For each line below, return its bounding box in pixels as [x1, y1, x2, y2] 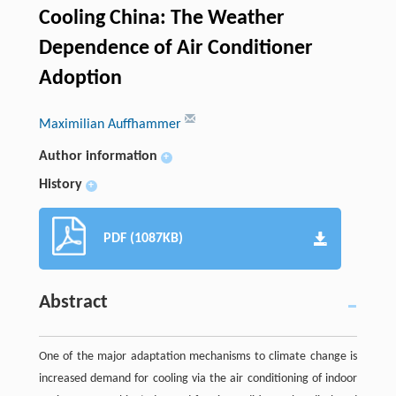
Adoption [38, 67, 122, 89]
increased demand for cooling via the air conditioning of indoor [38, 371, 358, 385]
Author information [38, 148, 157, 164]
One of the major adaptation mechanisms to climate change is [38, 349, 358, 363]
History [38, 177, 82, 192]
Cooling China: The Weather [38, 7, 285, 29]
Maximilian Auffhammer [38, 117, 185, 132]
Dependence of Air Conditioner [38, 37, 313, 59]
